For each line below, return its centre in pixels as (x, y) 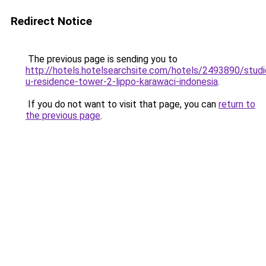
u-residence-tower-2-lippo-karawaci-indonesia (122, 82)
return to (237, 104)
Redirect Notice (51, 21)
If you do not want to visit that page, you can (122, 104)
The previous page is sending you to (102, 59)
